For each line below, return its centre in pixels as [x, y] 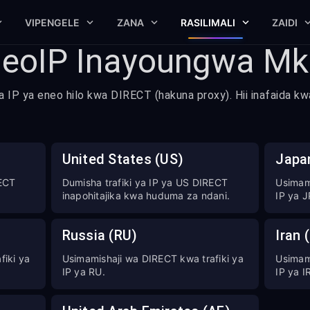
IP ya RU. [83, 272]
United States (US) [123, 159]
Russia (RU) [100, 235]
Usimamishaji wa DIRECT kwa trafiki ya [153, 258]
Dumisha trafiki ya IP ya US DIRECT [145, 182]
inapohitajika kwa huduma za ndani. [146, 195]
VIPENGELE [53, 22]
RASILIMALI [208, 22]
